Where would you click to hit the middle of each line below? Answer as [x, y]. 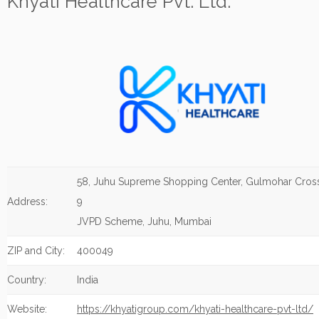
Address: [27, 202]
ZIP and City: [36, 251]
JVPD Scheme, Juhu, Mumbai [144, 221]
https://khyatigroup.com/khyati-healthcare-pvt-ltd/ [195, 309]
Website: [27, 309]
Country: [27, 280]
